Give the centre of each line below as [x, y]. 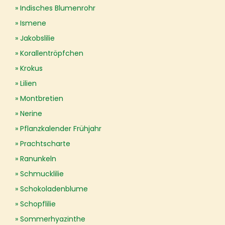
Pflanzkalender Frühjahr [61, 129]
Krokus [31, 68]
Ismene [33, 23]
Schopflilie [38, 204]
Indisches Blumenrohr [58, 8]
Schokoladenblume [54, 189]
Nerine [31, 114]
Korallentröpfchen [52, 53]
